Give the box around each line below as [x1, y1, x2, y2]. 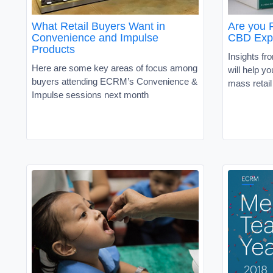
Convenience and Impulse [32, 31, 158, 44]
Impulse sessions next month [32, 89, 149, 100]
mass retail [228, 77, 272, 88]
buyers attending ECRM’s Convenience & [32, 76, 197, 87]
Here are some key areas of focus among [32, 62, 197, 73]
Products [32, 43, 75, 55]
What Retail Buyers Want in [32, 19, 165, 32]
